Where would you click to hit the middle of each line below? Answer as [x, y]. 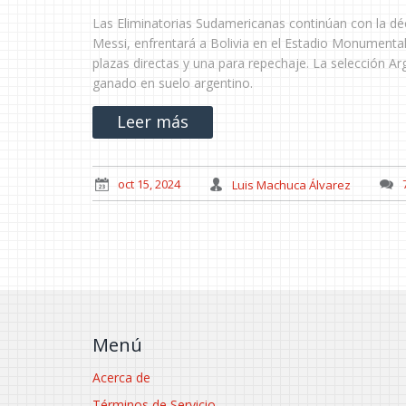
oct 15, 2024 [149, 184]
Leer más [153, 122]
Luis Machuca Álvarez [291, 184]
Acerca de [121, 378]
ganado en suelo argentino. [173, 82]
